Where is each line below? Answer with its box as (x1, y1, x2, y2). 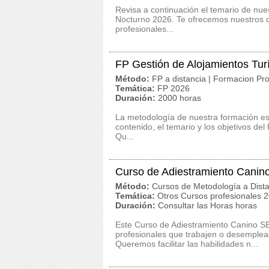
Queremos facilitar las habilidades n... (115, 239, 258, 249)
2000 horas (158, 93, 201, 103)
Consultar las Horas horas (158, 201, 257, 210)
